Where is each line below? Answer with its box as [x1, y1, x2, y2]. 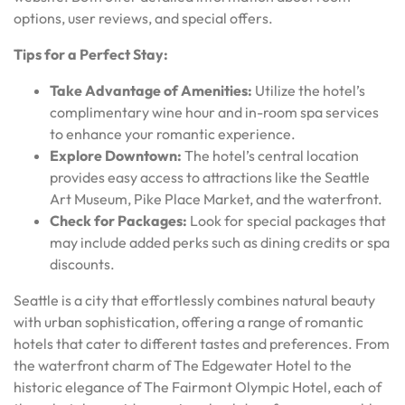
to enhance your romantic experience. [50, 124, 296, 143]
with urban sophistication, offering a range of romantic [14, 312, 363, 331]
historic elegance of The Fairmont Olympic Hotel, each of [14, 377, 381, 396]
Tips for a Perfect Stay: [14, 44, 168, 63]
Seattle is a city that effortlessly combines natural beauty [14, 290, 375, 309]
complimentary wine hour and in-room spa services [50, 102, 379, 121]
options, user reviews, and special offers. [14, 8, 273, 27]
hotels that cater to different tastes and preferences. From [14, 334, 390, 353]
